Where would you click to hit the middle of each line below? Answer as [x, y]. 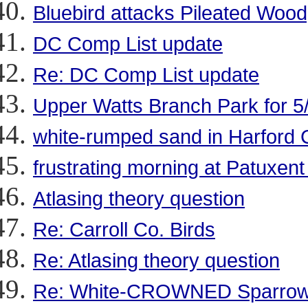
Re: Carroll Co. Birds [124, 229]
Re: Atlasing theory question [156, 260]
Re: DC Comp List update [146, 75]
